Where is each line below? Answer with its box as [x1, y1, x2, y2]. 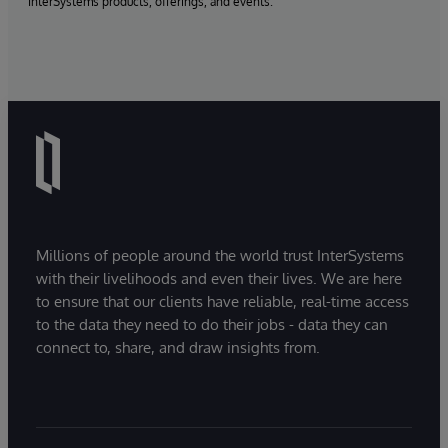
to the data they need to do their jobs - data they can [36, 314, 388, 334]
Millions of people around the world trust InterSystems [36, 245, 404, 265]
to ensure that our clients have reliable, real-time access [36, 291, 409, 311]
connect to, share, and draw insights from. [36, 337, 320, 357]
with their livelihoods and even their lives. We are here [36, 268, 402, 288]
